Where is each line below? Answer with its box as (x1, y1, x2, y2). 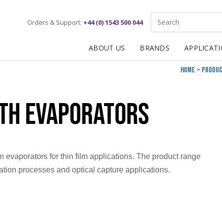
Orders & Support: (27, 18, 82, 27)
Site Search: (151, 12, 194, 23)
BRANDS (140, 43, 170, 53)
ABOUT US (89, 43, 125, 53)
